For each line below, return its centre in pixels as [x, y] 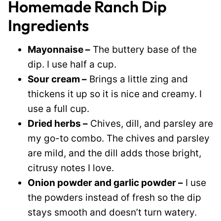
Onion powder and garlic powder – [105, 183]
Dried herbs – [58, 124]
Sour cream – [57, 79]
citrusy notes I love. [71, 168]
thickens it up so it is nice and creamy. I [115, 94]
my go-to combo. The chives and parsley [119, 138]
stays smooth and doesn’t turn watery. [112, 212]
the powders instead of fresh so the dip [114, 198]
